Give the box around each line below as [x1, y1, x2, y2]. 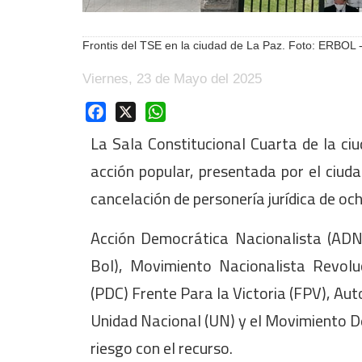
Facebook [106, 103, 163, 118]
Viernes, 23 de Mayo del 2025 [82, 70, 262, 86]
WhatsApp [166, 103, 225, 118]
